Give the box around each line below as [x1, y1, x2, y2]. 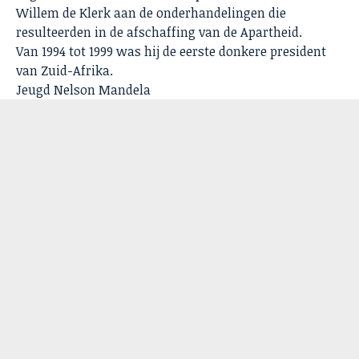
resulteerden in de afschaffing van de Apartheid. [16, 22, 302, 41]
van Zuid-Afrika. [16, 61, 113, 79]
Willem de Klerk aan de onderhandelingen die [16, 3, 286, 22]
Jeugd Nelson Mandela [16, 80, 151, 99]
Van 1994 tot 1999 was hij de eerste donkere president [16, 42, 326, 60]
